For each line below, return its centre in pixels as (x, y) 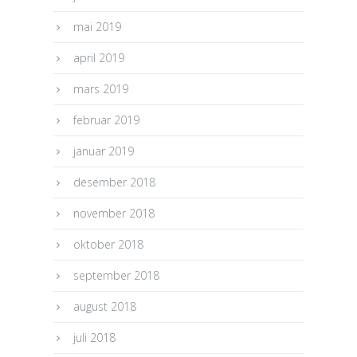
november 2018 (114, 213)
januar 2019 (104, 151)
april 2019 (99, 57)
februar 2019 (107, 120)
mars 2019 (101, 88)
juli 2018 (95, 337)
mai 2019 (98, 26)
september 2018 (117, 275)
